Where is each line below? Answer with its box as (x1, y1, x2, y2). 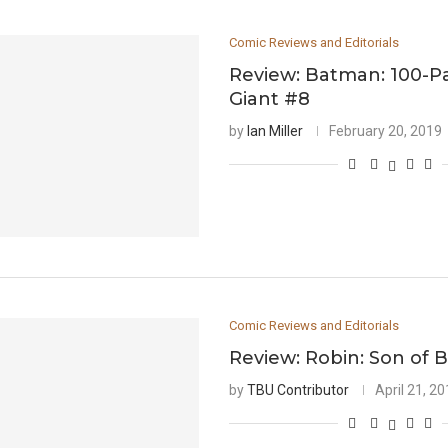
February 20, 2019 (329, 122, 443, 139)
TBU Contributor (247, 381, 350, 398)
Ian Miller (247, 122, 304, 139)
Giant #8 (229, 87, 311, 110)
